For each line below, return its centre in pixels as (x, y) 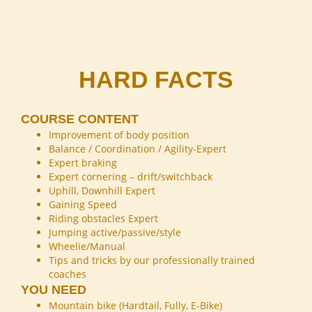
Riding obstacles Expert (103, 219)
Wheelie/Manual (87, 247)
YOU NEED (54, 290)
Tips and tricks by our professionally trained (152, 260)
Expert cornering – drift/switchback (131, 177)
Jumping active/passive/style (115, 233)
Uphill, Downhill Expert (102, 191)
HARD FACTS (156, 80)
